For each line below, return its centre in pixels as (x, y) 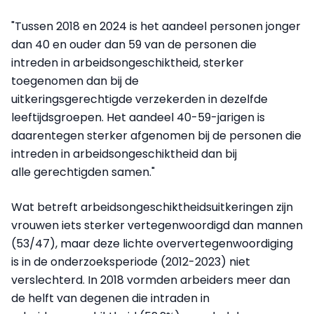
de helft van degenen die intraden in (110, 298)
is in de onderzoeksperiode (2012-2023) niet (131, 261)
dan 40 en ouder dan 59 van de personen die (134, 44)
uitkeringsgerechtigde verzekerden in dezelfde (139, 99)
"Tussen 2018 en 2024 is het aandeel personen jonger (156, 26)
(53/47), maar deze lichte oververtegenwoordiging (152, 243)
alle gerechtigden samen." (83, 172)
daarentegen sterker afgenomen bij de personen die (156, 135)
